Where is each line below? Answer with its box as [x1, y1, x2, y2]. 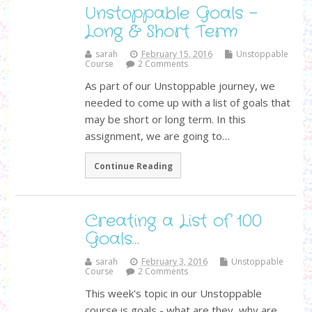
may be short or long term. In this [84, 111, 246, 126]
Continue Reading [93, 159, 173, 171]
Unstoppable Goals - [84, 1, 258, 26]
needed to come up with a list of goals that [84, 95, 290, 109]
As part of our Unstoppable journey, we [84, 78, 275, 93]
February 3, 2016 [141, 256, 208, 268]
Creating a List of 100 [84, 210, 262, 234]
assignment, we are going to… [84, 128, 230, 143]
